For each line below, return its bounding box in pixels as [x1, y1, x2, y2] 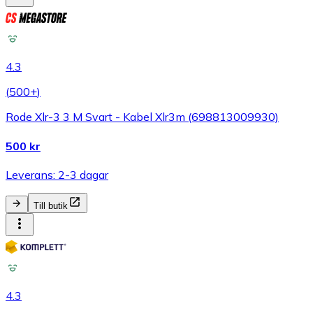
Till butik [34, 200, 68, 211]
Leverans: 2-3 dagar [6, 167, 108, 182]
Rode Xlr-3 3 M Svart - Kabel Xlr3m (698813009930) [6, 110, 279, 124]
